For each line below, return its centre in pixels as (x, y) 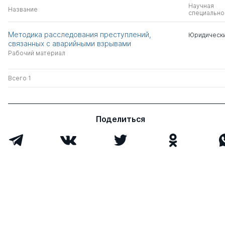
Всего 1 (20, 78)
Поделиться (121, 119)
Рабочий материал (37, 53)
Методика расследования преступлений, (80, 34)
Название (23, 9)
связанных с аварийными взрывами (70, 43)
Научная (201, 6)
